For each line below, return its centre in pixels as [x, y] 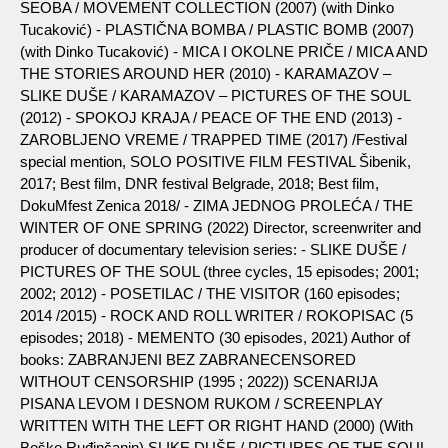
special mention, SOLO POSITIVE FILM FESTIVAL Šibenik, [215, 161]
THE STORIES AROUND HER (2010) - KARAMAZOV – [205, 73]
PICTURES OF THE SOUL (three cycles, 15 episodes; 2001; [219, 271]
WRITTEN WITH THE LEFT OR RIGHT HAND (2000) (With [216, 425]
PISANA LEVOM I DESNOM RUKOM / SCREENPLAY [201, 403]
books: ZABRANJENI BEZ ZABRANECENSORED [188, 359]
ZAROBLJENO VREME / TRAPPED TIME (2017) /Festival [213, 139]
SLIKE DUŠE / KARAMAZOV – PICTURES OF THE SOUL [215, 95]
